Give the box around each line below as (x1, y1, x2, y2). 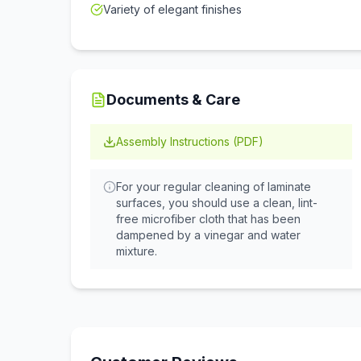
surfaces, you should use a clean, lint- (116, 196, 317, 210)
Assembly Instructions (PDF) (116, 135, 263, 148)
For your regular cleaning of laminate (116, 180, 311, 193)
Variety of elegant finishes (103, 2, 242, 16)
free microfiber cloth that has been (116, 212, 301, 226)
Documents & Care (106, 91, 240, 108)
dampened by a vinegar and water (116, 228, 301, 242)
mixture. (116, 244, 157, 258)
